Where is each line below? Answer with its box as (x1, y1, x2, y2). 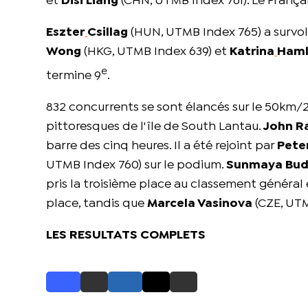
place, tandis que (46, 199, 148, 210)
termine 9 (46, 71, 102, 82)
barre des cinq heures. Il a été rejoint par (46, 141, 278, 152)
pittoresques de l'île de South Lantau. (46, 122, 264, 133)
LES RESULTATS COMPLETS (46, 230, 206, 241)
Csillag (87, 27, 129, 38)
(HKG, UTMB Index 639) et (81, 47, 230, 58)
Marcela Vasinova (147, 199, 253, 210)
